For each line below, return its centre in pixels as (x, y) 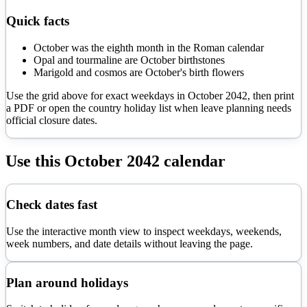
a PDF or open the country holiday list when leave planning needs (149, 108)
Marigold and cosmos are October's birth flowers (139, 72)
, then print (271, 95)
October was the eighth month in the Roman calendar (149, 47)
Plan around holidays (67, 282)
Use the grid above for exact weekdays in (97, 95)
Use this (35, 161)
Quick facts (38, 21)
